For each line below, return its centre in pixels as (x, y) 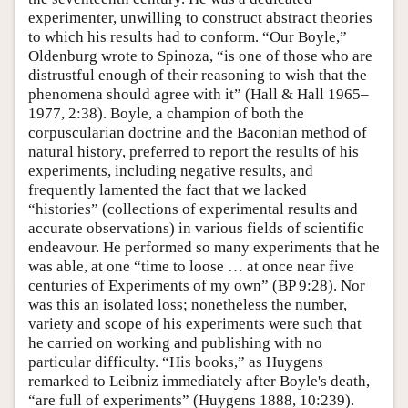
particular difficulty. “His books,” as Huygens (176, 362)
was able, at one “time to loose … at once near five (191, 266)
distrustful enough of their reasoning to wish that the (198, 75)
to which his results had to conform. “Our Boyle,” (188, 36)
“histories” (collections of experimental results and (193, 209)
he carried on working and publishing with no (175, 342)
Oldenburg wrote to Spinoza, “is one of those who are (200, 56)
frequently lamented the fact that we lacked (168, 189)
